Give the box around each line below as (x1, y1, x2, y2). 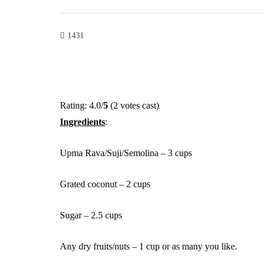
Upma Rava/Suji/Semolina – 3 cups (60, 148, 192, 158)
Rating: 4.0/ (60, 100, 103, 110)
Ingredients (60, 117, 105, 127)
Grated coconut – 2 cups (60, 179, 150, 189)
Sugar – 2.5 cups (60, 210, 122, 220)
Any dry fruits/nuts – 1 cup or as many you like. (60, 241, 237, 251)
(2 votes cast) (108, 100, 159, 110)
